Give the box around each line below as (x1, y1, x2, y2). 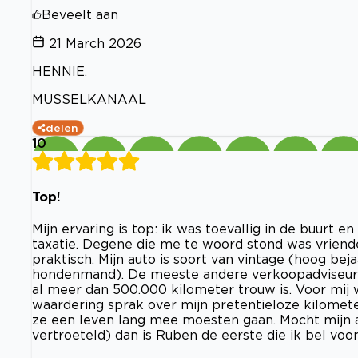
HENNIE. (32, 63, 87, 78)
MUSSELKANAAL (32, 91, 146, 106)
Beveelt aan (42, 6, 118, 22)
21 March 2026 (49, 35, 141, 50)
